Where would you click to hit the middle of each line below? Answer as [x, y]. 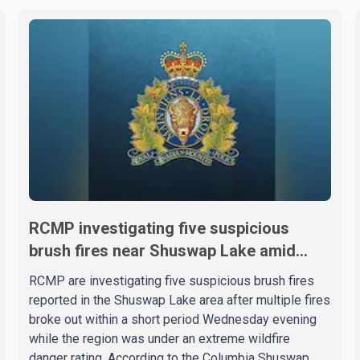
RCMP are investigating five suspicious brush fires [172, 280]
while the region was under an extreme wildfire [160, 338]
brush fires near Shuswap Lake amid [162, 250]
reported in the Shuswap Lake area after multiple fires [180, 300]
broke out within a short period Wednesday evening [173, 319]
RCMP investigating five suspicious [159, 228]
